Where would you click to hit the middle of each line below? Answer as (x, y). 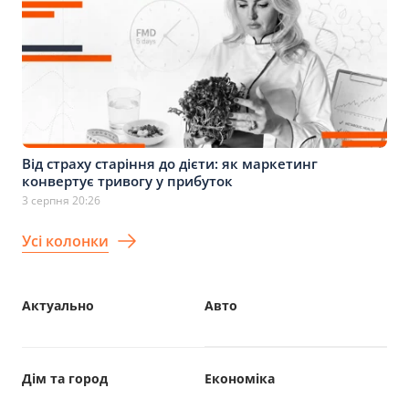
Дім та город (65, 378)
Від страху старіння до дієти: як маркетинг (170, 163)
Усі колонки (65, 241)
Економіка (240, 378)
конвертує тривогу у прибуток (127, 180)
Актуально (58, 305)
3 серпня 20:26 (61, 200)
